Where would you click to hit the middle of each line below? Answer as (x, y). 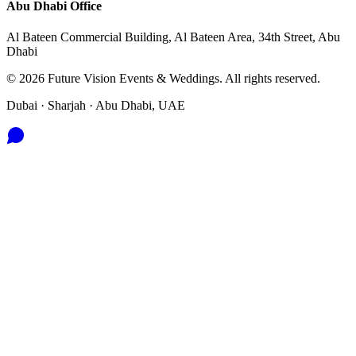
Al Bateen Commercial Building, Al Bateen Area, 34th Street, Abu (173, 37)
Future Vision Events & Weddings (133, 78)
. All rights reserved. (270, 78)
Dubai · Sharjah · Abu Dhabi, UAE (96, 105)
